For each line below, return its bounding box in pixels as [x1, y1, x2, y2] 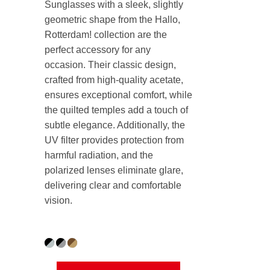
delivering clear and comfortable [45, 180, 181, 191]
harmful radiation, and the [45, 150, 153, 161]
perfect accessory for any [45, 45, 151, 55]
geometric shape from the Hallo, [45, 14, 180, 25]
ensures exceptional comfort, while [45, 90, 192, 101]
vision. [45, 195, 72, 206]
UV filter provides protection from [45, 135, 184, 146]
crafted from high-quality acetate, [45, 75, 183, 86]
